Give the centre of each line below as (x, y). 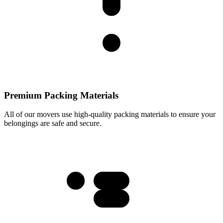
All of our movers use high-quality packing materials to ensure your (110, 114)
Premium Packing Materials (61, 95)
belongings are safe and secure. (53, 123)
